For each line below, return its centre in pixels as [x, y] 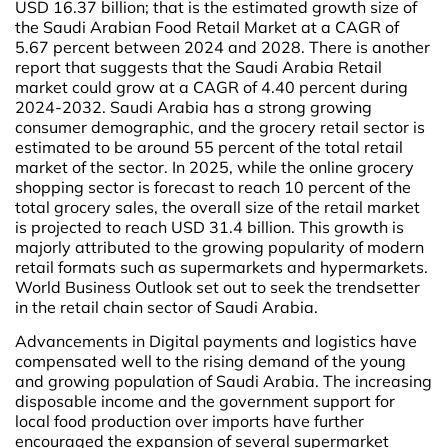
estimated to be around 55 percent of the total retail [209, 147]
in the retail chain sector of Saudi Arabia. [166, 307]
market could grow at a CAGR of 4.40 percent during [211, 87]
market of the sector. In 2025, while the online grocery [214, 167]
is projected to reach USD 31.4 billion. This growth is [209, 227]
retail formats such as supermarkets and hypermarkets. [221, 267]
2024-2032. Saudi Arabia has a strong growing [193, 107]
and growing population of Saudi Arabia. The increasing [223, 381]
